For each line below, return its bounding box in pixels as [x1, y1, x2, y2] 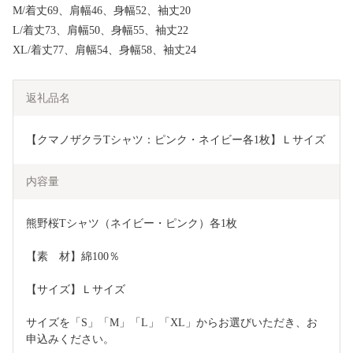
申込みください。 [26, 333, 125, 345]
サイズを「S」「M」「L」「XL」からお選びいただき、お [26, 316, 318, 329]
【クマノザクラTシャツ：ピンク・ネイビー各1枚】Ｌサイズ [26, 133, 325, 146]
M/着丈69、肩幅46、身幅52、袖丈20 [13, 4, 191, 17]
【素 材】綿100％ [26, 250, 120, 262]
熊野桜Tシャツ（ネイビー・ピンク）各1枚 [26, 217, 237, 229]
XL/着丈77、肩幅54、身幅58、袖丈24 [13, 43, 196, 56]
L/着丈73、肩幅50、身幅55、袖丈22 [13, 24, 188, 36]
